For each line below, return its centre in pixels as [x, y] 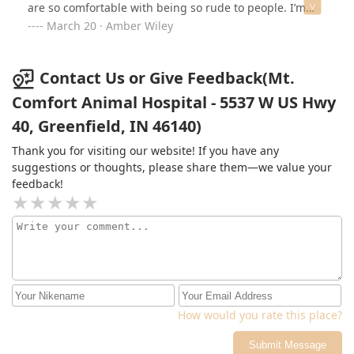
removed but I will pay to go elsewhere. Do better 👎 [166, 40]
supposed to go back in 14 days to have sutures [154, 24]
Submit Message [288, 345]
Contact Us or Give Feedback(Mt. [167, 77]
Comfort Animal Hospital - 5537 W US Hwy [174, 103]
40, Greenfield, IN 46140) [107, 126]
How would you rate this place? [260, 315]
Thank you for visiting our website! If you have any [145, 151]
